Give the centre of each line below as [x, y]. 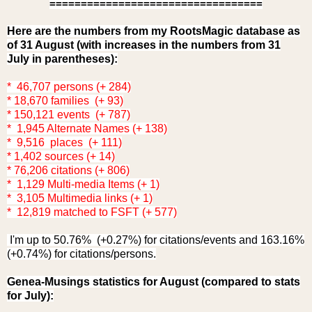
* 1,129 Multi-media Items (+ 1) [83, 184]
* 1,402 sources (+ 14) [61, 156]
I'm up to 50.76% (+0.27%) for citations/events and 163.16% [156, 240]
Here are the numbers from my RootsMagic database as [154, 31]
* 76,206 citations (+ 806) [68, 170]
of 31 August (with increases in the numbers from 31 [144, 45]
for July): [30, 295]
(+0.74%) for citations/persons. [81, 253]
